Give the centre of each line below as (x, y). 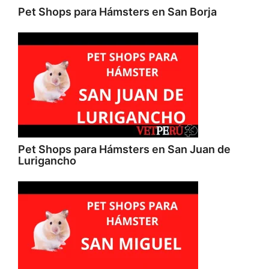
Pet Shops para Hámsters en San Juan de (124, 149)
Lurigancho (47, 161)
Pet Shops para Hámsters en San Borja (117, 12)
